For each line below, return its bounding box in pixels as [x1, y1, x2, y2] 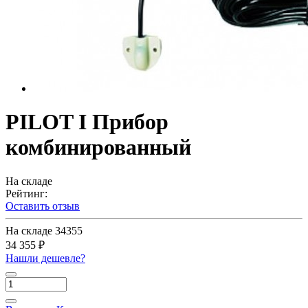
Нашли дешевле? [5, 252, 85, 264]
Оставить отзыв [5, 199, 80, 212]
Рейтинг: [5, 187, 47, 199]
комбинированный [5, 135, 191, 160]
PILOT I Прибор [5, 109, 168, 135]
